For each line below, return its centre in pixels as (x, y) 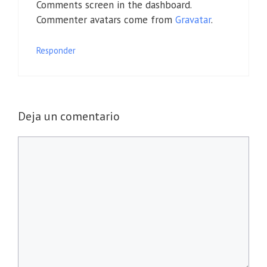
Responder (56, 50)
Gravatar (193, 20)
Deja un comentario (69, 117)
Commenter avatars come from (106, 20)
